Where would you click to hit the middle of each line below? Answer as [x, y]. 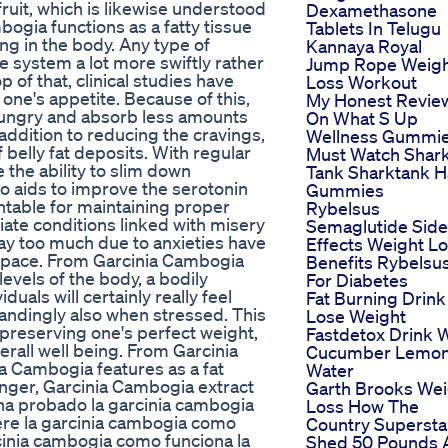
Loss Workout [361, 82]
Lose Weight [356, 316]
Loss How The [362, 406]
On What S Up [362, 118]
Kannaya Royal [364, 46]
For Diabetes [357, 280]
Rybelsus [343, 208]
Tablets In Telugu [373, 28]
